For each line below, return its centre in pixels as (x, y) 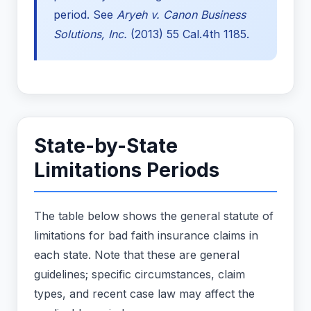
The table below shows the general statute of (154, 216)
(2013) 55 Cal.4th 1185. (188, 34)
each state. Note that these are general (137, 255)
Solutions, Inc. (90, 34)
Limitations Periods (127, 170)
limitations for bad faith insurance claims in (146, 236)
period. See (85, 15)
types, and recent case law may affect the (144, 294)
